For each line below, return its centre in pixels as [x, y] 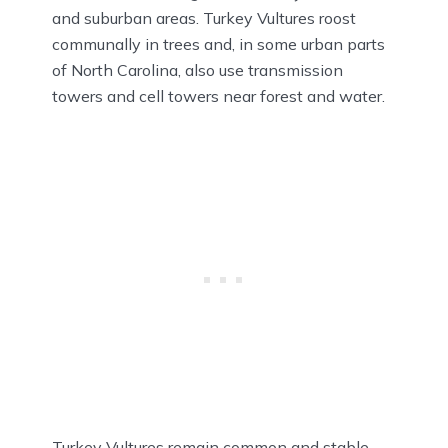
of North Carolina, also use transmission [197, 69]
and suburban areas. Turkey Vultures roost [204, 17]
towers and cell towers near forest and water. [218, 95]
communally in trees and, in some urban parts [218, 43]
